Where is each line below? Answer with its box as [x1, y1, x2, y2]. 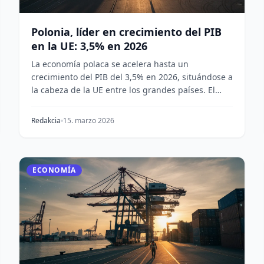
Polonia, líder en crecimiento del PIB [31, 25, 222, 39]
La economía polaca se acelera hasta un [31, 58, 189, 70]
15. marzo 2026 [63, 115, 114, 126]
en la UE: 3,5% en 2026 [31, 39, 147, 53]
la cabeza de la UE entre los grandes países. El [31, 84, 215, 95]
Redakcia [31, 115, 61, 126]
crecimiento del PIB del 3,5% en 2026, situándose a [31, 71, 233, 82]
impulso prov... [31, 97, 90, 108]
